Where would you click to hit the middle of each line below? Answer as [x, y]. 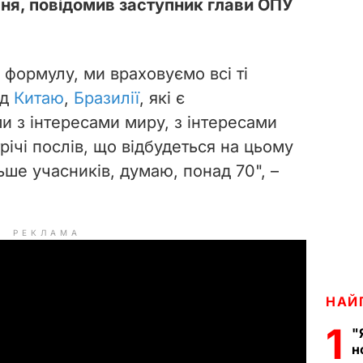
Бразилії [107, 98]
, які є [162, 98]
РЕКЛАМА [47, 232]
